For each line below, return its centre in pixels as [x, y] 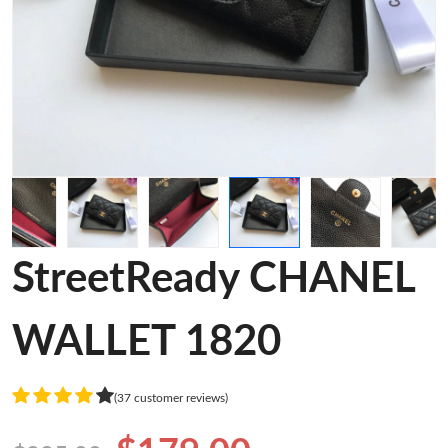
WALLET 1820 [146, 342]
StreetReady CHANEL [213, 279]
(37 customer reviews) [171, 397]
